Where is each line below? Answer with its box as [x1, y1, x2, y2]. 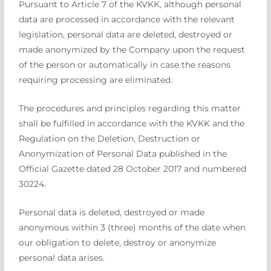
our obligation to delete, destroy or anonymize [19, 237, 217, 247]
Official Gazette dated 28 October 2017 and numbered [19, 163, 247, 174]
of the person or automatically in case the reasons [19, 59, 231, 70]
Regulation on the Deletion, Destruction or [19, 133, 201, 143]
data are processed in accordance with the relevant [19, 14, 235, 24]
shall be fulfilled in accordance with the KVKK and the [19, 118, 245, 128]
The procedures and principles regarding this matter [19, 103, 241, 113]
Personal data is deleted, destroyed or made [19, 207, 205, 217]
